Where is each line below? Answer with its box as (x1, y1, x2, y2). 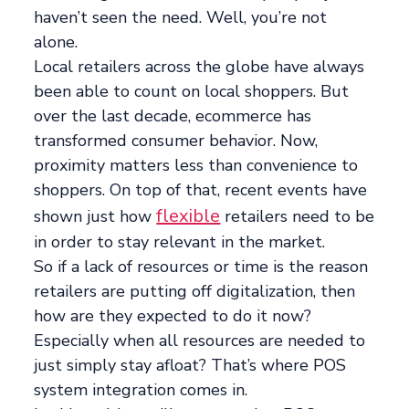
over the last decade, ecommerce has (34, 105, 312, 128)
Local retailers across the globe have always (34, 56, 365, 79)
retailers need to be (220, 205, 375, 228)
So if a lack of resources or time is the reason (34, 256, 369, 278)
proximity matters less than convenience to (34, 154, 359, 177)
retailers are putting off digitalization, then (34, 280, 356, 303)
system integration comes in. (34, 379, 248, 402)
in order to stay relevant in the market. (34, 231, 326, 254)
